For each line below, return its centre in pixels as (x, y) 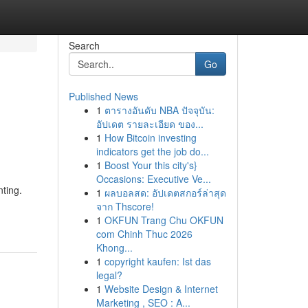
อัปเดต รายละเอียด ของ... (150, 124)
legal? (109, 275)
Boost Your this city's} (151, 165)
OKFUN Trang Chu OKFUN (164, 220)
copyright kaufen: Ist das (157, 261)
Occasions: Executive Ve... (153, 179)
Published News (103, 96)
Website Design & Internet (161, 289)
